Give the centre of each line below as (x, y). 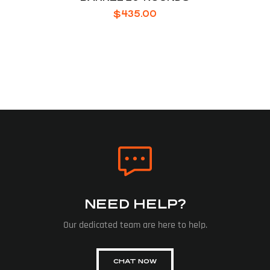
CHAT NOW (135, 261)
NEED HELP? (135, 204)
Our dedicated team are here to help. (135, 225)
